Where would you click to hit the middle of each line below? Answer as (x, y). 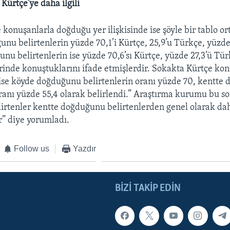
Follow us (32, 148)
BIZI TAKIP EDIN (148, 189)
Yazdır (84, 148)
